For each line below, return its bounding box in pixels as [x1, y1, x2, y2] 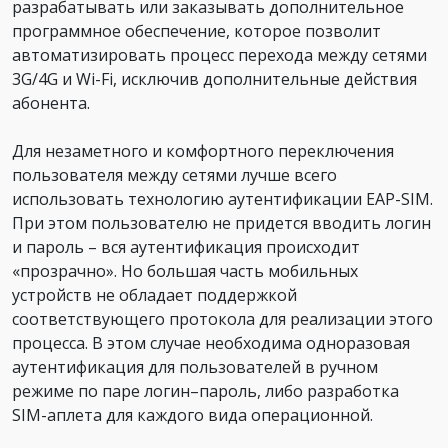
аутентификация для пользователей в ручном [12, 355, 378, 378]
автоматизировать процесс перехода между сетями [12, 43, 427, 66]
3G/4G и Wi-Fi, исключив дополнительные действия [12, 67, 417, 90]
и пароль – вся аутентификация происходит [12, 235, 360, 258]
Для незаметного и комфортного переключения [12, 139, 394, 162]
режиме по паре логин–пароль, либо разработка [12, 379, 399, 402]
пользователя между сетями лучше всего [12, 163, 337, 186]
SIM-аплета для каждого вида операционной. [12, 403, 373, 426]
